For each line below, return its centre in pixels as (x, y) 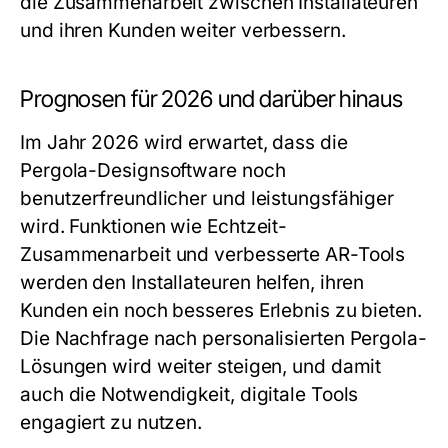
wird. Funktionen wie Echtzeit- (154, 226)
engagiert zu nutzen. (111, 422)
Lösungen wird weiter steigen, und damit (201, 366)
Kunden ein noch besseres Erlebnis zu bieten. (221, 310)
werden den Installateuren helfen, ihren (192, 282)
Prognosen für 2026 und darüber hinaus (211, 99)
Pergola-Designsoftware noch (153, 170)
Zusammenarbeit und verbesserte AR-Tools (213, 254)
